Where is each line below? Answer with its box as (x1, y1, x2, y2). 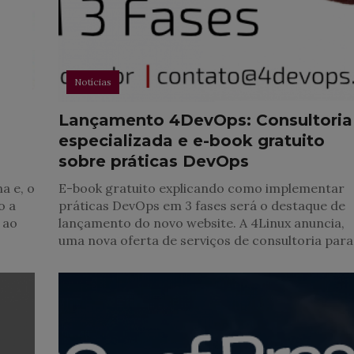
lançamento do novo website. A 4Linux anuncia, (58, 214, 345, 231)
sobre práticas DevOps (58, 151, 250, 171)
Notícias (74, 75, 112, 88)
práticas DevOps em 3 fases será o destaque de (58, 197, 346, 213)
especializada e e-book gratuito (58, 130, 326, 150)
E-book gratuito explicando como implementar (58, 179, 345, 196)
